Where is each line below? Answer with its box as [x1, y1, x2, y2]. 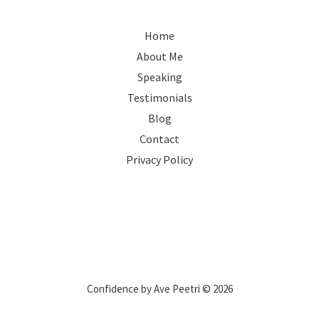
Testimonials [127, 90, 192, 105]
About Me [136, 48, 183, 63]
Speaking [137, 69, 182, 84]
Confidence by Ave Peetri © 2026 [86, 281, 233, 296]
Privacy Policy [126, 152, 193, 167]
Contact [140, 131, 179, 146]
